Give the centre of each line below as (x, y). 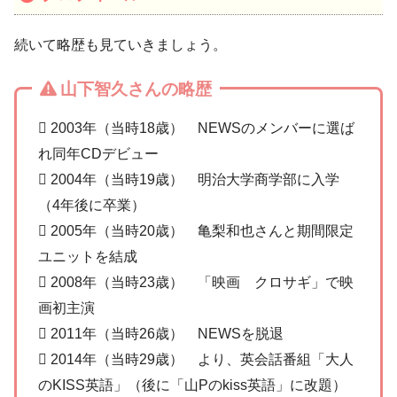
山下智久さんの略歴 (136, 90)
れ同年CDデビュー (98, 154)
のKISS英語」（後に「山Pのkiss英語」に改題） (192, 385)
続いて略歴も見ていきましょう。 (121, 45)
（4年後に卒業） (92, 206)
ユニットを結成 (88, 257)
